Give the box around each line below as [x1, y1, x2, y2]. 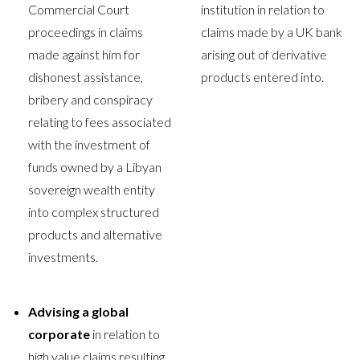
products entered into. [200, 69, 324, 85]
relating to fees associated [28, 114, 171, 130]
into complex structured [28, 204, 159, 220]
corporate [28, 326, 90, 342]
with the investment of [28, 137, 150, 153]
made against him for [28, 47, 140, 63]
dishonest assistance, [28, 69, 143, 85]
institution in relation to [200, 2, 325, 18]
